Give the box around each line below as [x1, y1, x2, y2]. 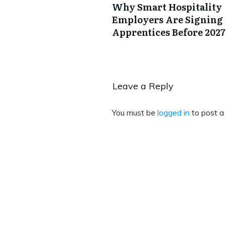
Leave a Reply [112, 80, 174, 92]
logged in [157, 107, 190, 118]
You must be [112, 107, 157, 118]
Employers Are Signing [112, 13, 223, 27]
